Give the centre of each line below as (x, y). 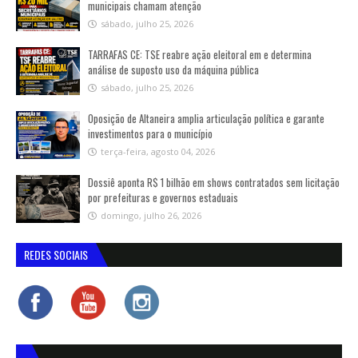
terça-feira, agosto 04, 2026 (158, 151)
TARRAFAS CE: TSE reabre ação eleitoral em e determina (200, 54)
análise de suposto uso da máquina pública (173, 70)
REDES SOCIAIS (56, 255)
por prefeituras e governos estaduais (163, 197)
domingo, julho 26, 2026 (151, 215)
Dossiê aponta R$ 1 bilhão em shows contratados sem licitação (214, 182)
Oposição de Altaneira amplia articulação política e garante (206, 118)
